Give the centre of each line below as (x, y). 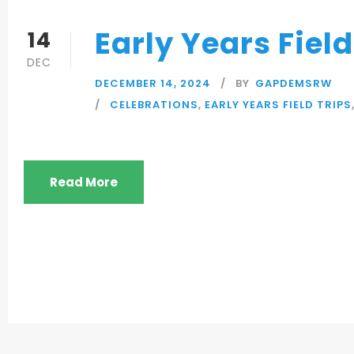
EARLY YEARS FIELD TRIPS (278, 104)
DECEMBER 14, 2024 (153, 83)
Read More (84, 182)
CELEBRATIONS (154, 104)
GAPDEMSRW (294, 83)
